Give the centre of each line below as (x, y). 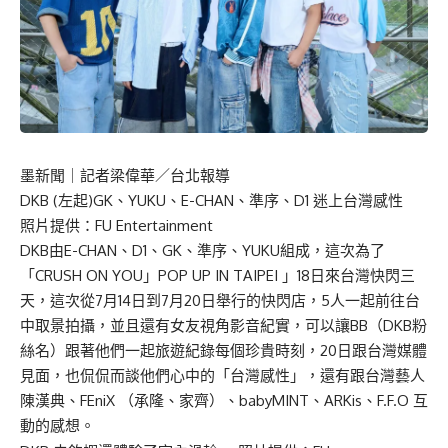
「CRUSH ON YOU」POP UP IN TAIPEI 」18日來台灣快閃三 (217, 275)
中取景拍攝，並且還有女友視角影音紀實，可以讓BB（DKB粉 (223, 325)
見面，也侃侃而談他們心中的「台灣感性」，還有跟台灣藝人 (222, 375)
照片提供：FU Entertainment (116, 225)
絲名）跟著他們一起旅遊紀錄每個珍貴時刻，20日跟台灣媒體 (223, 350)
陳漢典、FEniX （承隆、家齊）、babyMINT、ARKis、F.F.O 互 (224, 400)
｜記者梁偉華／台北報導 (147, 175)
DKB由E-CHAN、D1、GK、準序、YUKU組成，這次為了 (202, 250)
